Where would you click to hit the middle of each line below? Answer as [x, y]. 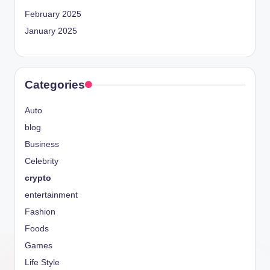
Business [42, 145]
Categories [55, 85]
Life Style [42, 263]
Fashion [40, 212]
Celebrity [42, 162]
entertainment [51, 195]
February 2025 [53, 14]
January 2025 [51, 31]
